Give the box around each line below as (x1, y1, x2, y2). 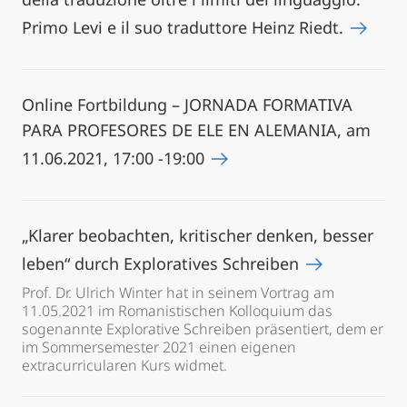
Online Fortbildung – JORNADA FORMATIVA (22, 94, 352, 115)
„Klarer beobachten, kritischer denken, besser (22, 224, 373, 246)
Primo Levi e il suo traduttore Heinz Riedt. (22, 16, 348, 38)
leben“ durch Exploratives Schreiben (22, 253, 303, 274)
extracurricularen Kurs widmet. (22, 355, 227, 375)
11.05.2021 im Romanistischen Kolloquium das (22, 301, 333, 321)
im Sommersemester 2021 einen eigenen (22, 337, 296, 357)
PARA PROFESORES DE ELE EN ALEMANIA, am (22, 119, 371, 141)
